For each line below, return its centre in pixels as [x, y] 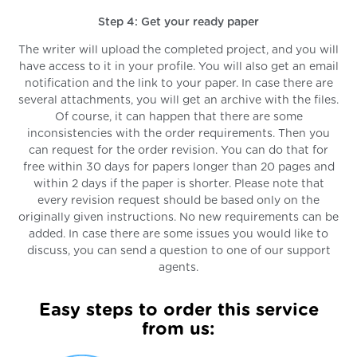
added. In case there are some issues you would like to [178, 235]
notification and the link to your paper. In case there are [178, 84]
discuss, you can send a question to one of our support [178, 251]
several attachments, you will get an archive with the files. [178, 101]
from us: [178, 330]
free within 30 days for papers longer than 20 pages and [178, 168]
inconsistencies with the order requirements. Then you [178, 134]
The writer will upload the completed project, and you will [178, 51]
